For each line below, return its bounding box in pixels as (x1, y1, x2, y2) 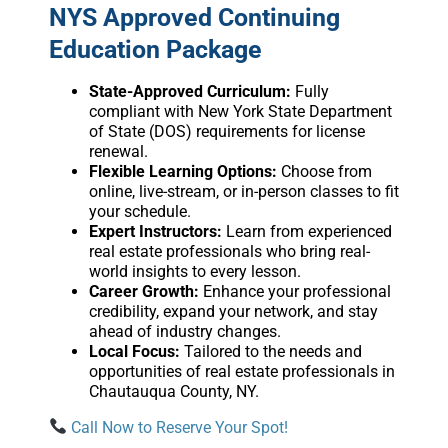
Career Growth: (88, 281, 199, 301)
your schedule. (88, 201, 191, 221)
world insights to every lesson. (88, 261, 301, 281)
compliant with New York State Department (88, 101, 392, 121)
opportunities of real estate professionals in (88, 361, 395, 381)
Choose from (276, 161, 372, 181)
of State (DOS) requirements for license (88, 121, 365, 141)
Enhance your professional (198, 281, 391, 301)
